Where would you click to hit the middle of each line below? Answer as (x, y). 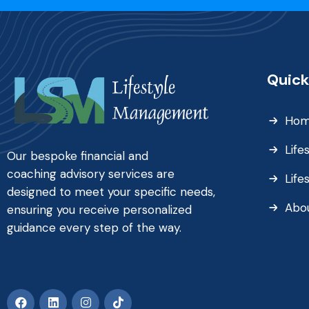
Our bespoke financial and (78, 156)
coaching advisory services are (91, 173)
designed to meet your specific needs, (111, 191)
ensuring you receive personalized (99, 209)
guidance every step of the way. (94, 227)
